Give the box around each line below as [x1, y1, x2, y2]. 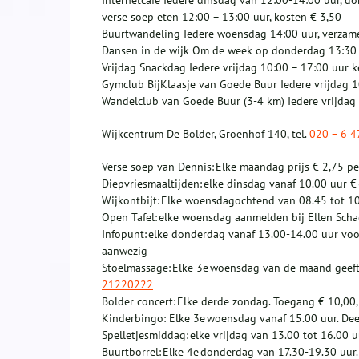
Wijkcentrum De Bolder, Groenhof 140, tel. [102, 127, 309, 142]
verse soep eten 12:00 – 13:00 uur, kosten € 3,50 [102, 10, 341, 25]
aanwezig [102, 244, 147, 259]
